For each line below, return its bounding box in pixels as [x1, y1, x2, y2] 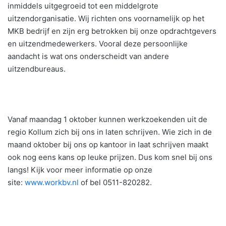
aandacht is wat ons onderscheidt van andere [8, 51, 169, 61]
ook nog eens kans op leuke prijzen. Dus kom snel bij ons [8, 152, 212, 162]
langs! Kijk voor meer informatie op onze [8, 165, 152, 175]
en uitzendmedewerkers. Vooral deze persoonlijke [8, 39, 188, 48]
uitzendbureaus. [8, 64, 66, 74]
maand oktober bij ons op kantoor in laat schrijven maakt [8, 140, 208, 149]
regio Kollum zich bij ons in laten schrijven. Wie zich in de [8, 127, 212, 137]
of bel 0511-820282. [79, 178, 152, 187]
